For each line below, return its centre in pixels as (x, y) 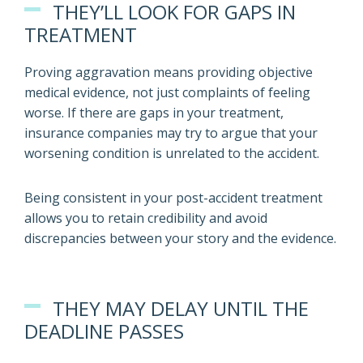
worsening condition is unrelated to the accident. (172, 153)
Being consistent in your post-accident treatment (173, 198)
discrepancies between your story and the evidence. (180, 238)
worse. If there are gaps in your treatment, (154, 113)
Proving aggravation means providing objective (169, 72)
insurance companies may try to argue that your (171, 133)
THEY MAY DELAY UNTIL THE (181, 308)
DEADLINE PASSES (104, 331)
